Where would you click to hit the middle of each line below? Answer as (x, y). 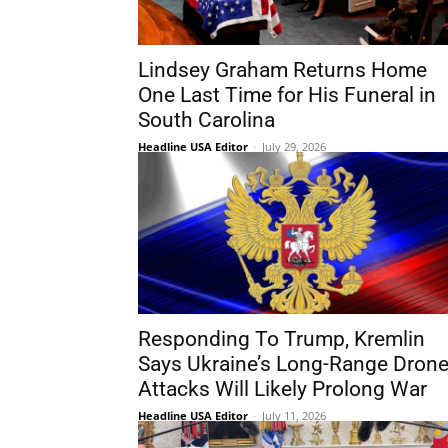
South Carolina (206, 120)
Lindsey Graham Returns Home (282, 70)
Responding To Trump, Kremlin (281, 339)
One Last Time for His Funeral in (287, 95)
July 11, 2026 (294, 415)
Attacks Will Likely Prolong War (282, 389)
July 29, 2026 (294, 146)
